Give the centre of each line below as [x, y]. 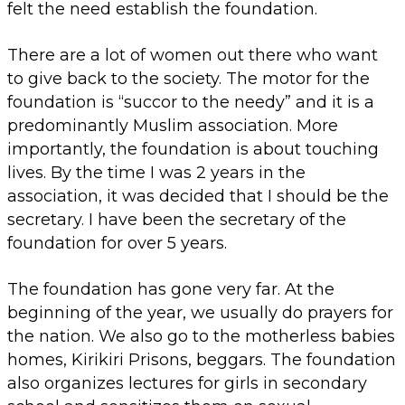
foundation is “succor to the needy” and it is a [191, 103]
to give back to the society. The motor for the [188, 79]
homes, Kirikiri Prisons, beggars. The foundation [202, 360]
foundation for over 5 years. [117, 244]
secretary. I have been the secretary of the [177, 220]
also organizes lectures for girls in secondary [187, 384]
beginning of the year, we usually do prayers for [200, 313]
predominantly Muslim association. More [173, 126]
